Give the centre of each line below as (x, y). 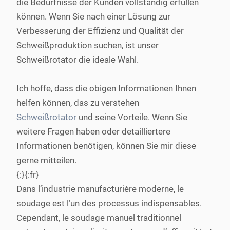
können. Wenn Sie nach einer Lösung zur (93, 16)
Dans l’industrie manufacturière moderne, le (100, 189)
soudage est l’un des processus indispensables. (109, 203)
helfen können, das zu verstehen (78, 103)
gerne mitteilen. (46, 160)
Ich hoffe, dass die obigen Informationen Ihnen (106, 88)
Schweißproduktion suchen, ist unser (88, 45)
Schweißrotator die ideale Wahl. (78, 60)
